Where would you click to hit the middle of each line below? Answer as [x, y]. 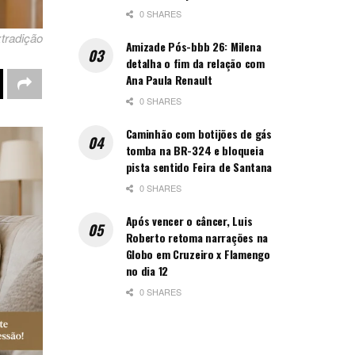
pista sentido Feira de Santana [199, 167]
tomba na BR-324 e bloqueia [195, 151]
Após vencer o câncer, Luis [189, 221]
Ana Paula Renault [169, 80]
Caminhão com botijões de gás [198, 134]
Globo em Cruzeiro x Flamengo [198, 254]
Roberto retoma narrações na [197, 238]
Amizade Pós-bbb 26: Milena [193, 47]
